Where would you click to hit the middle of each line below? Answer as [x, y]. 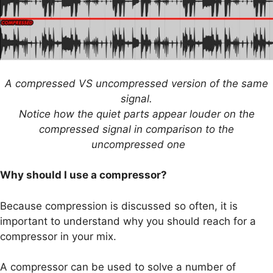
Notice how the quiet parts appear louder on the [136, 114]
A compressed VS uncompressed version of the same [136, 83]
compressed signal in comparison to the [136, 129]
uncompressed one [136, 144]
